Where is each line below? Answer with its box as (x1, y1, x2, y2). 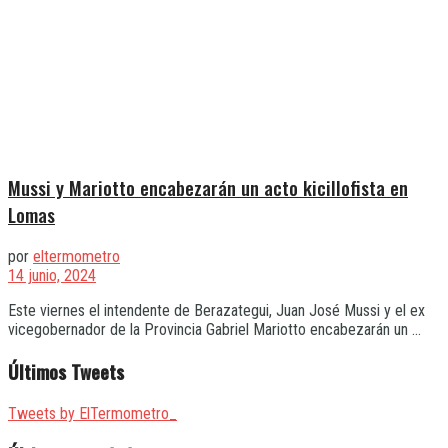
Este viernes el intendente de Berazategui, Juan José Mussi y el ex (8, 301, 425, 321)
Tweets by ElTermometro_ (8, 403, 177, 423)
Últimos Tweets (8, 357, 124, 385)
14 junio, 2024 (8, 266, 96, 286)
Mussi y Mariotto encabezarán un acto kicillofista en (8, 174, 408, 202)
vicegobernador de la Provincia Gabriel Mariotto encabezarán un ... (8, 320, 421, 340)
